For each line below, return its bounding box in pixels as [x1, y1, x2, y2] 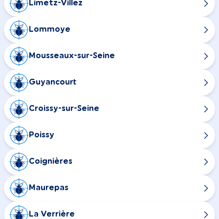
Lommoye [29, 25, 70, 34]
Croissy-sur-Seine [29, 105, 99, 113]
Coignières [29, 157, 72, 166]
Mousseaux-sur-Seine [29, 52, 115, 60]
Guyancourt [29, 78, 76, 87]
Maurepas [29, 184, 68, 192]
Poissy [29, 131, 54, 139]
